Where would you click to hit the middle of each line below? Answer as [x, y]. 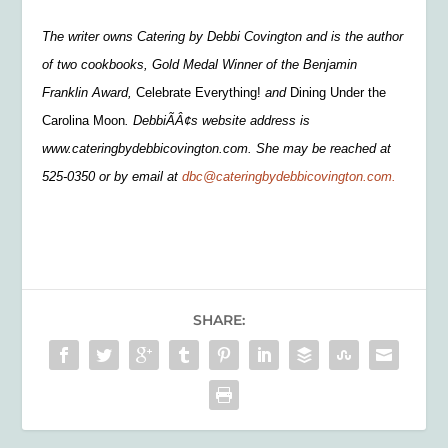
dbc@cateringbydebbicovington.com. [289, 177]
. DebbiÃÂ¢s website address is [218, 121]
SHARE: [219, 320]
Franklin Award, [89, 93]
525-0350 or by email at [112, 177]
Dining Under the [338, 93]
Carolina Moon [84, 121]
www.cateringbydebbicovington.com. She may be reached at [217, 149]
